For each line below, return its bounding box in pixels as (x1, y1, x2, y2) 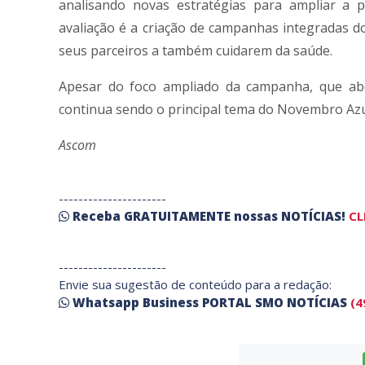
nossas (234, 208, 281, 225)
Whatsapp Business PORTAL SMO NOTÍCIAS (73, 294, 347, 311)
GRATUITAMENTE (124, 208, 234, 225)
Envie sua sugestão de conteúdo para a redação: (59, 276, 332, 293)
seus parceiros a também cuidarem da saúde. (59, 42, 332, 60)
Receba (73, 208, 124, 225)
